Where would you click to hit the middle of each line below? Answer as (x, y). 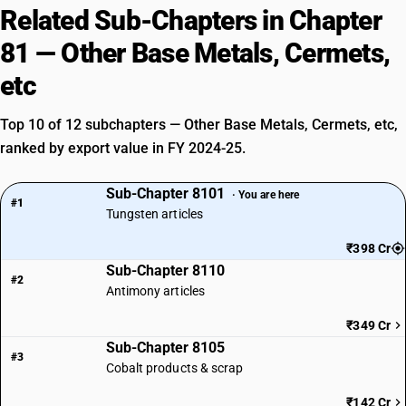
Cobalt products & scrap (174, 368)
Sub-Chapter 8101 (167, 193)
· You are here (266, 194)
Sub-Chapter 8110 (165, 271)
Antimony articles (155, 291)
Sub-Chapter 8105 (165, 348)
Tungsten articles (154, 214)
